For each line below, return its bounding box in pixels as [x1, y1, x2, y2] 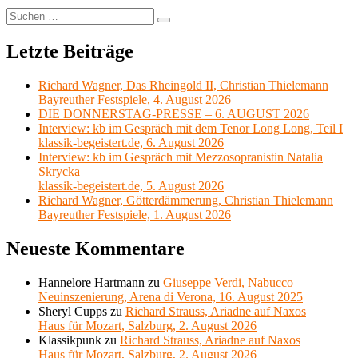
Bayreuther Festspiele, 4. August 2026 [38, 93, 231, 107]
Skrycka [38, 165, 80, 179]
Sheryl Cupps [38, 304, 107, 319]
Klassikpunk [38, 333, 101, 348]
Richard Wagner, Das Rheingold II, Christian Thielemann [38, 78, 328, 93]
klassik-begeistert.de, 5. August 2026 [38, 179, 224, 193]
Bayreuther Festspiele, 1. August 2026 [38, 208, 231, 222]
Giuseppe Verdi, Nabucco [163, 276, 293, 290]
